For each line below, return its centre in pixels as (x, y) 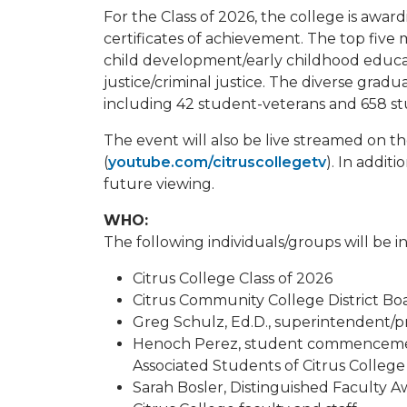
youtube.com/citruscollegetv (217, 163)
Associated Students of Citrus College (269, 366)
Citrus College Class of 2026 (233, 279)
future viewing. (159, 184)
